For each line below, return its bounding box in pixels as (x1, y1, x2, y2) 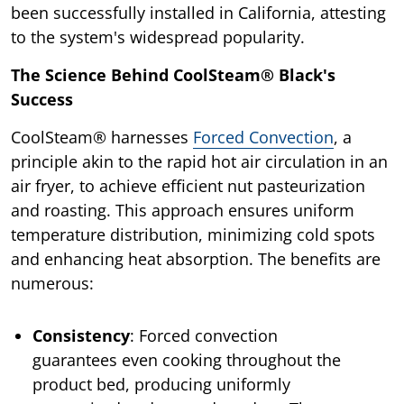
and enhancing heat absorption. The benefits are (11, 247, 381, 270)
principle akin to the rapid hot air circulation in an (11, 150, 388, 172)
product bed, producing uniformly (32, 372, 290, 395)
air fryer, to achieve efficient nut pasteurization (11, 174, 365, 197)
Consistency (32, 324, 130, 346)
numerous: (11, 271, 94, 294)
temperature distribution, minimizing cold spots (11, 223, 375, 245)
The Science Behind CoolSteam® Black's (11, 63, 335, 86)
